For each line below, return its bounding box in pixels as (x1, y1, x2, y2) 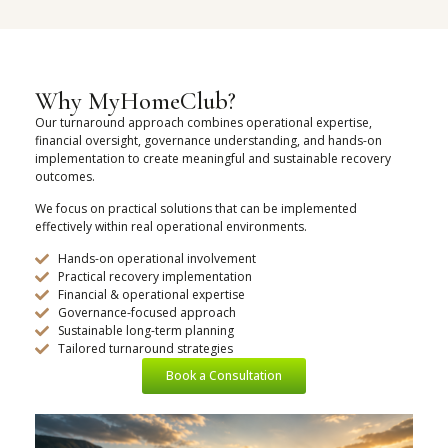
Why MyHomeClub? (35, 85, 236, 116)
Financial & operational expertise (57, 286, 245, 304)
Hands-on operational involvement (57, 250, 256, 268)
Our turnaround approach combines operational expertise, (35, 113, 372, 131)
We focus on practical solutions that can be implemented (35, 199, 357, 217)
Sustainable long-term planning (57, 322, 234, 340)
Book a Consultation (166, 367, 282, 385)
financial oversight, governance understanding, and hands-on (35, 131, 382, 149)
